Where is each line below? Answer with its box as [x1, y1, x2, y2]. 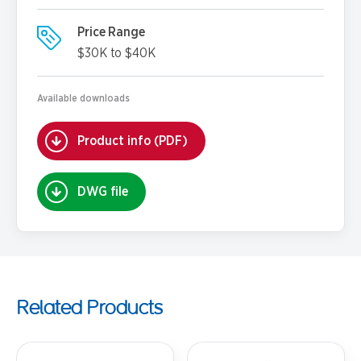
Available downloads [37, 93, 130, 103]
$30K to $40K [77, 47, 156, 60]
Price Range [77, 26, 145, 39]
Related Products [16, 295, 161, 318]
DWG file [77, 185, 128, 198]
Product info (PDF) [77, 135, 188, 147]
